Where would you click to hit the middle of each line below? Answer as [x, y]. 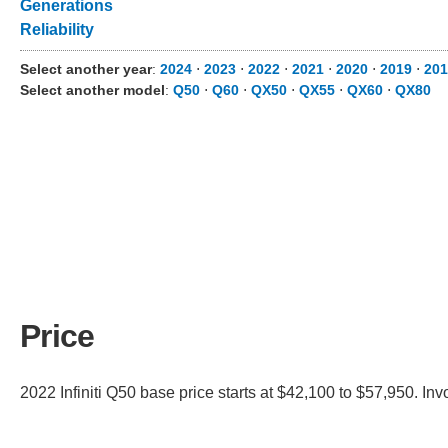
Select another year [86, 69]
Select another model [92, 90]
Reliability [57, 29]
